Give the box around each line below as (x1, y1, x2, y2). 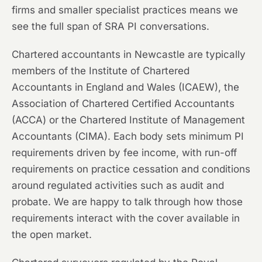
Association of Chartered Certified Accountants (12, 98, 235, 110)
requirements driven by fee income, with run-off (12, 147, 237, 159)
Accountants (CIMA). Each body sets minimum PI (12, 130, 244, 143)
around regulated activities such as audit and (12, 180, 224, 192)
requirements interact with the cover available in (12, 212, 240, 225)
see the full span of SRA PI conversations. (12, 20, 209, 33)
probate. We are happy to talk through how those (12, 196, 243, 208)
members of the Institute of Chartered (12, 65, 189, 77)
